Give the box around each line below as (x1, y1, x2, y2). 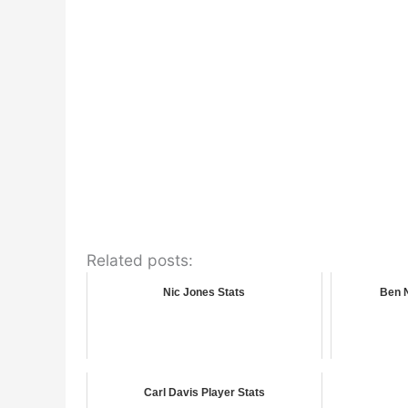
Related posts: (86, 250, 193, 270)
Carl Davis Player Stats (143, 386, 265, 400)
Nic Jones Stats (163, 286, 246, 300)
